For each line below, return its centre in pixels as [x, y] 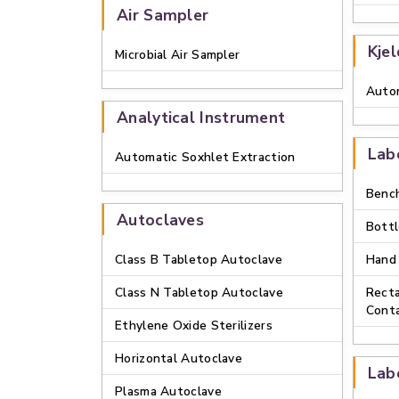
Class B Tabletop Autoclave [199, 260]
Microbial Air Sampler [178, 55]
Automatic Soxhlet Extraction [205, 157]
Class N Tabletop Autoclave [199, 293]
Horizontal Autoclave [179, 358]
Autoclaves [160, 220]
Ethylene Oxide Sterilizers [194, 326]
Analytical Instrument [201, 118]
